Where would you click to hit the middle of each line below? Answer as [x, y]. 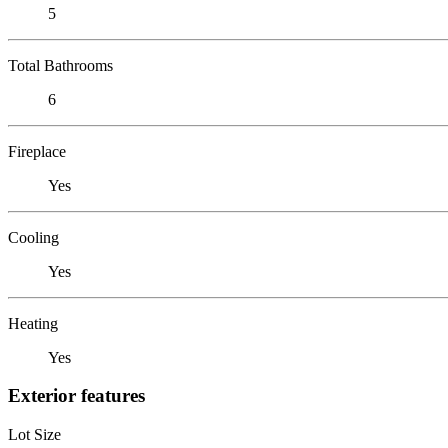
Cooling [33, 237]
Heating [33, 323]
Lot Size [34, 434]
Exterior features [76, 396]
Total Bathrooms [60, 65]
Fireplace [37, 151]
